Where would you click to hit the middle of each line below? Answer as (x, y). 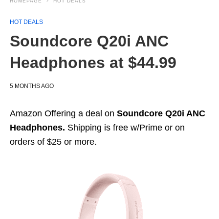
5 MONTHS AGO (32, 86)
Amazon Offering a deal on (63, 113)
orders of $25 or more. (53, 142)
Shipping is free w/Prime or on (125, 128)
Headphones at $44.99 (93, 63)
